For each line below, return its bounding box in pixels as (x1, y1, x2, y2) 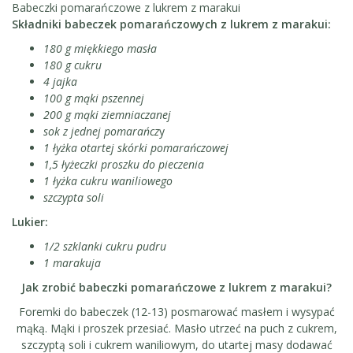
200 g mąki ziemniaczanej (43, 107, 171, 123)
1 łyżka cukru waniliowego (43, 173, 173, 189)
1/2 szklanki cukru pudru (43, 239, 166, 255)
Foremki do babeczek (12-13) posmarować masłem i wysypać (18, 304, 335, 320)
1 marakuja (43, 255, 101, 271)
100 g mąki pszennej (43, 91, 144, 106)
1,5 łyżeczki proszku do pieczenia (43, 157, 204, 173)
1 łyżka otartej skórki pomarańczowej (43, 140, 229, 156)
